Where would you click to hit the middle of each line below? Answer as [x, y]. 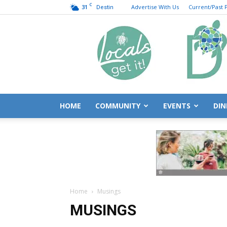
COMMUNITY [118, 106]
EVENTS [177, 106]
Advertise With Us [155, 7]
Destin [105, 7]
